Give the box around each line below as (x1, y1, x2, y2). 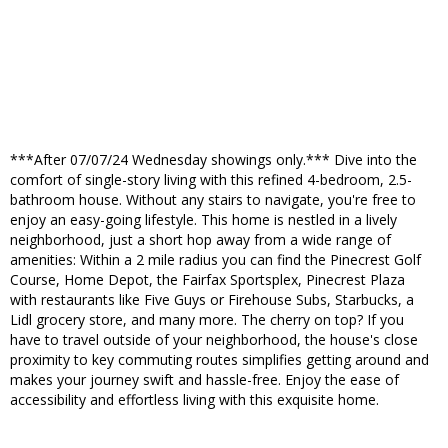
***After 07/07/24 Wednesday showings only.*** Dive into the (10, 150, 417, 170)
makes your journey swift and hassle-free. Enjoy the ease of (10, 370, 399, 390)
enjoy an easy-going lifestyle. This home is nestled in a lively (10, 210, 397, 230)
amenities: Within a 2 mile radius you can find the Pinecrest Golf (10, 250, 421, 270)
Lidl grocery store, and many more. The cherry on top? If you (10, 310, 404, 330)
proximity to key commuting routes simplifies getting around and (10, 350, 429, 370)
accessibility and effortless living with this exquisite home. (10, 390, 379, 410)
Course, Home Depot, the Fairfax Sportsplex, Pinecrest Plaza (10, 270, 405, 290)
